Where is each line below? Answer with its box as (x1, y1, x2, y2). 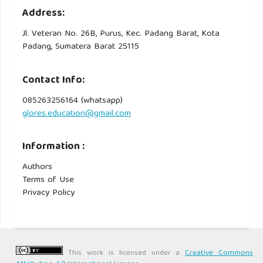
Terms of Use (22, 173, 75, 188)
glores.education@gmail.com (22, 106, 131, 122)
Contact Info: (22, 71, 85, 90)
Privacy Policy (22, 186, 75, 201)
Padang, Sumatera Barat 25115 (22, 39, 140, 55)
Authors (22, 160, 53, 176)
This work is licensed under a (63, 247, 186, 261)
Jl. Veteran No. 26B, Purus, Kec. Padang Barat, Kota (22, 26, 220, 42)
